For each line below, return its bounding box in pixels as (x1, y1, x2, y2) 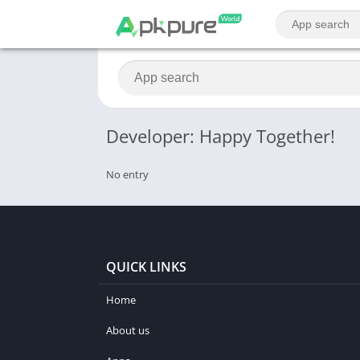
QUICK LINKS (106, 258, 186, 276)
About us (106, 323, 149, 337)
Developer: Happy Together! (106, 124, 335, 148)
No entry (106, 167, 149, 182)
